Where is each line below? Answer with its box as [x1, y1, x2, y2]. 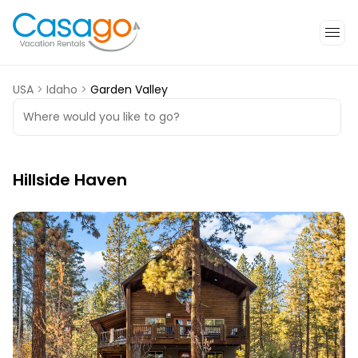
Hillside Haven [13, 169, 127, 192]
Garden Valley [90, 82, 168, 98]
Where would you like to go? [23, 109, 180, 125]
